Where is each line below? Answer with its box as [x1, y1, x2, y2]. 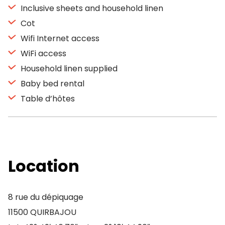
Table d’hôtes [19, 93, 75, 104]
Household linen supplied [19, 63, 118, 74]
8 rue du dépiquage [8, 191, 83, 203]
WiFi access [19, 48, 66, 59]
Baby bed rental [19, 78, 84, 89]
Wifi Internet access [19, 33, 99, 44]
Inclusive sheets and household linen [19, 3, 163, 14]
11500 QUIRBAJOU [8, 206, 76, 218]
